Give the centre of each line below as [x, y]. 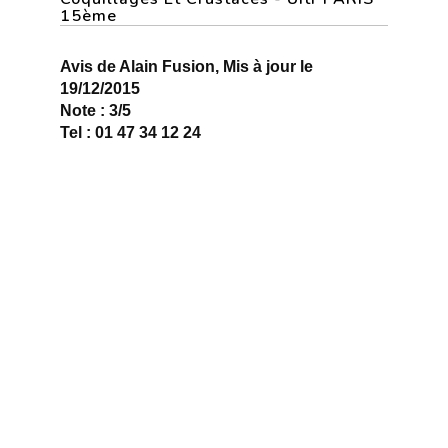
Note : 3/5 [95, 110]
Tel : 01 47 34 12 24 [130, 132]
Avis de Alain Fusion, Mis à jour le [186, 66]
